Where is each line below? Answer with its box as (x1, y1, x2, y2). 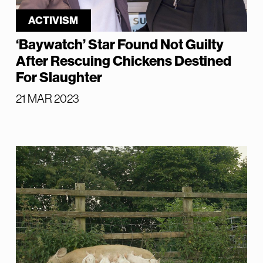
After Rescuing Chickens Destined (15, 52, 231, 69)
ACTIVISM (28, 14, 79, 27)
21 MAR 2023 (15, 92, 79, 105)
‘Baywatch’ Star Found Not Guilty (15, 36, 224, 53)
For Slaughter (15, 69, 102, 86)
